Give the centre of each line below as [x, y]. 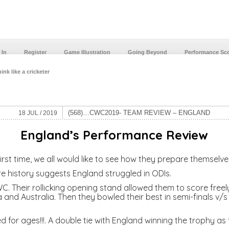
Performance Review [146, 135]
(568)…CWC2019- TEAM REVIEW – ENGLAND [139, 113]
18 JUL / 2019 [38, 113]
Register [35, 52]
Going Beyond [147, 52]
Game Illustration [87, 52]
